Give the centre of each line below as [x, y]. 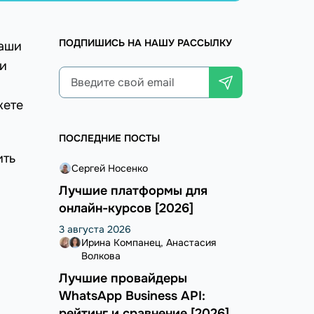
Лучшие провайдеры [123, 279]
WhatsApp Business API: [132, 296]
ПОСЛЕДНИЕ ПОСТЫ [109, 138]
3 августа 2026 [95, 230]
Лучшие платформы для [133, 191]
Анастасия [191, 243]
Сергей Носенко [109, 169]
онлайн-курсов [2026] [126, 209]
